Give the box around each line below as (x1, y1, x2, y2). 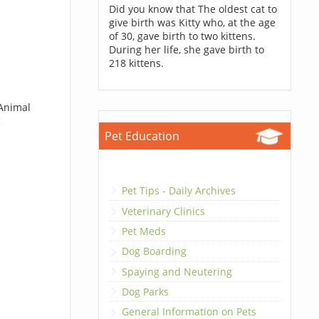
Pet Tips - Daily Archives (121, 184, 236, 198)
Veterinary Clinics (121, 204, 205, 218)
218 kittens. (108, 56, 164, 70)
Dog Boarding (121, 244, 187, 258)
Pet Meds (121, 224, 166, 238)
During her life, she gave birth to (108, 43, 264, 56)
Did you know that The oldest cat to (108, 2, 277, 16)
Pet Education (104, 128, 179, 144)
